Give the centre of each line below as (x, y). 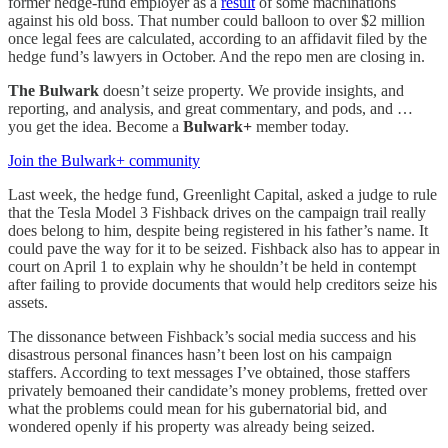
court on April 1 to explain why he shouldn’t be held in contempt (212, 266)
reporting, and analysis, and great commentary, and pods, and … (210, 108)
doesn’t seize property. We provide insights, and (251, 90)
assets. (28, 302)
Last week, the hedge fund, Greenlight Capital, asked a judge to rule (222, 194)
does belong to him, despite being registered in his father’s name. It (218, 230)
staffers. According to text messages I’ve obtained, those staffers (209, 372)
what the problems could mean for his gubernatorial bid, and (197, 408)
